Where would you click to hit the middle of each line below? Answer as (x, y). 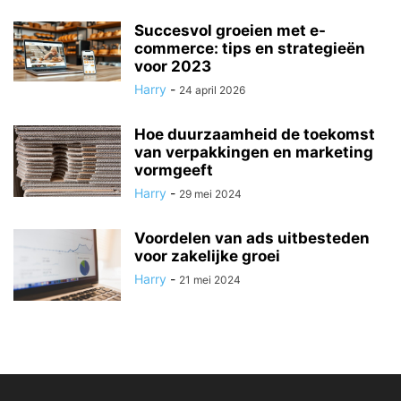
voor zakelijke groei (207, 256)
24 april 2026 (212, 90)
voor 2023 (173, 66)
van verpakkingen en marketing (254, 152)
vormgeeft (174, 170)
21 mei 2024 (210, 279)
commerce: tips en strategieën (250, 48)
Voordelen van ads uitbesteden (252, 238)
